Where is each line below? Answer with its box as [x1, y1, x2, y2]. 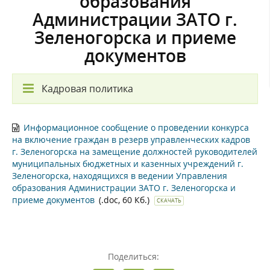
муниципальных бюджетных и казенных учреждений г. [12, 157, 243, 169]
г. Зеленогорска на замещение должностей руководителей [12, 145, 257, 157]
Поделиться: [108, 250, 159, 262]
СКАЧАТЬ [157, 196, 181, 204]
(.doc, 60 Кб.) [99, 193, 152, 206]
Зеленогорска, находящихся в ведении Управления [12, 169, 227, 181]
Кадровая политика [42, 81, 133, 95]
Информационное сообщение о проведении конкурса [24, 121, 249, 133]
